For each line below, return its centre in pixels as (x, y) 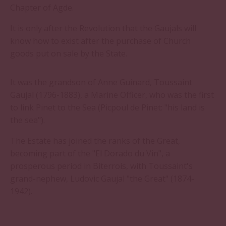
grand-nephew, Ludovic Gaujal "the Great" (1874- (102, 178)
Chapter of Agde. (42, 7)
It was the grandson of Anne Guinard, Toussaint (101, 82)
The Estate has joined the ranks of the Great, (95, 140)
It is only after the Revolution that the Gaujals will (103, 28)
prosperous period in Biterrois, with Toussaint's (101, 166)
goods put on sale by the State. (69, 53)
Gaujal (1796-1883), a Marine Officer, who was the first (112, 95)
